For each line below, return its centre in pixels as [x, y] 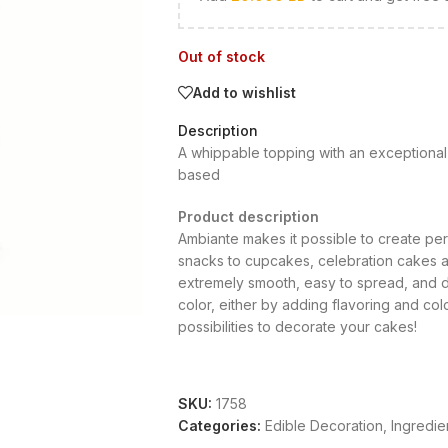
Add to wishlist [244, 92]
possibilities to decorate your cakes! [299, 326]
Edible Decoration [323, 425]
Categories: [219, 425]
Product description [248, 216]
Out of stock [221, 56]
